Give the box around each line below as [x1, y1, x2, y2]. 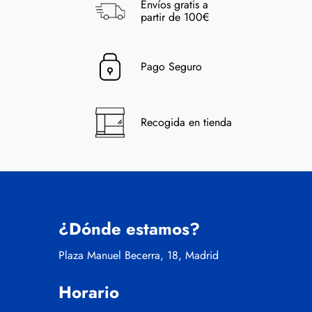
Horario [58, 280, 119, 305]
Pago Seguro [141, 58, 202, 75]
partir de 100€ [141, 9, 209, 26]
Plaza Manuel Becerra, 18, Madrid [58, 247, 219, 264]
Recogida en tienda [141, 114, 232, 131]
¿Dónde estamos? [58, 217, 200, 242]
